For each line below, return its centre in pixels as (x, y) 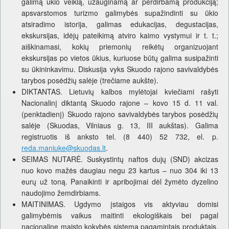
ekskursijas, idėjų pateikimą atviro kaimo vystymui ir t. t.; (120, 36)
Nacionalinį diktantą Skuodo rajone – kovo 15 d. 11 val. (120, 103)
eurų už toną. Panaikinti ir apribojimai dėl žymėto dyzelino (120, 182)
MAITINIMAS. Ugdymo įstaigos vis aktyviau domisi (120, 204)
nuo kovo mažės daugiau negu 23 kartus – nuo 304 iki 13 (120, 170)
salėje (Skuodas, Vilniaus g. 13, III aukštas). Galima (120, 125)
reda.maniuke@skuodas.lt (64, 148)
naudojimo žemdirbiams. (61, 193)
